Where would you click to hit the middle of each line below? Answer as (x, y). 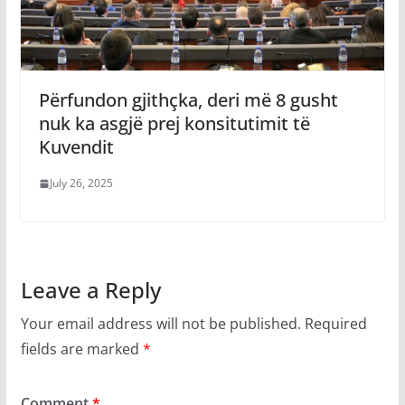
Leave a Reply (90, 290)
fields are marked (81, 349)
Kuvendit (76, 147)
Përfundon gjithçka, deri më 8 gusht (188, 100)
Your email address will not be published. (160, 324)
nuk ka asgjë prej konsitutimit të (174, 124)
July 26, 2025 (81, 184)
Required (335, 324)
